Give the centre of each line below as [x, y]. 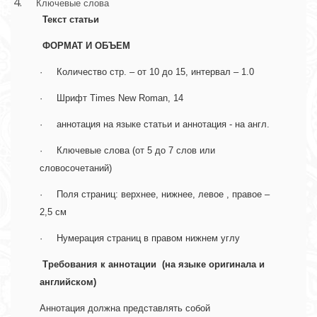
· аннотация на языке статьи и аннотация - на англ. [156, 125]
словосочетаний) [76, 168]
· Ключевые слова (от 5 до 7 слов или [127, 151]
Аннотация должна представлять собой [125, 309]
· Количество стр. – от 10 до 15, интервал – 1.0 [148, 72]
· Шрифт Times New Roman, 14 [114, 98]
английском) [69, 282]
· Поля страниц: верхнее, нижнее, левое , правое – [155, 195]
